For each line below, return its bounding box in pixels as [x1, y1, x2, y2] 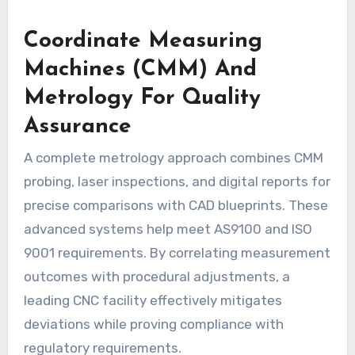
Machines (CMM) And [23, 58, 257, 81]
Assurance [23, 115, 132, 138]
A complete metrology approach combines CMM [23, 149, 323, 166]
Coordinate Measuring [23, 29, 262, 52]
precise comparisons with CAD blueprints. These [23, 197, 328, 213]
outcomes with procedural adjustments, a [23, 268, 290, 284]
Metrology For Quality [23, 86, 261, 109]
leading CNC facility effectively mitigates [23, 292, 282, 308]
